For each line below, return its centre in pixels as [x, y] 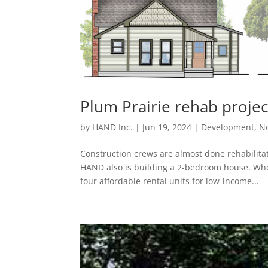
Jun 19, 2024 [167, 127]
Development [228, 127]
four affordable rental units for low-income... [170, 181]
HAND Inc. [113, 127]
